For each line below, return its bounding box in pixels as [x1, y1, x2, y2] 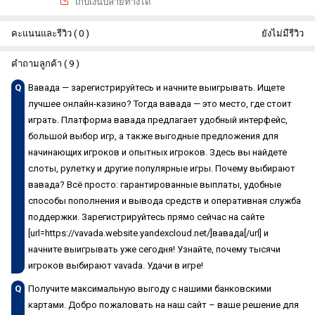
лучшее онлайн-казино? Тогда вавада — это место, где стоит [28, 98, 292, 109]
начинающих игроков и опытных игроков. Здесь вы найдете [28, 146, 287, 157]
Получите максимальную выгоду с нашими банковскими [28, 283, 271, 294]
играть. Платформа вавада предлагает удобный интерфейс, [28, 114, 288, 125]
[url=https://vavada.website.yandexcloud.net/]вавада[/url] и [28, 227, 269, 238]
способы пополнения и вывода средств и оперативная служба [28, 195, 301, 206]
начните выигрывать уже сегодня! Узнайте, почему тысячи [28, 243, 281, 255]
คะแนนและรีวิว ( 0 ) [11, 27, 89, 39]
